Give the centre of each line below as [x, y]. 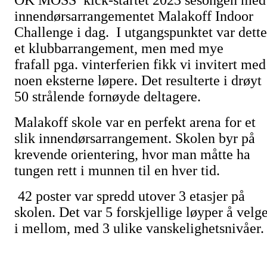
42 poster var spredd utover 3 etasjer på [130, 196]
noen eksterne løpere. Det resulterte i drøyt [138, 80]
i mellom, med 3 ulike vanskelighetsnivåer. [139, 228]
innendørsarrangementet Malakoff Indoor [134, 16]
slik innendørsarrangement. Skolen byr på [135, 138]
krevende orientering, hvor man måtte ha [132, 154]
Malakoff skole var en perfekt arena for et [135, 122]
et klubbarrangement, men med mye [119, 48]
